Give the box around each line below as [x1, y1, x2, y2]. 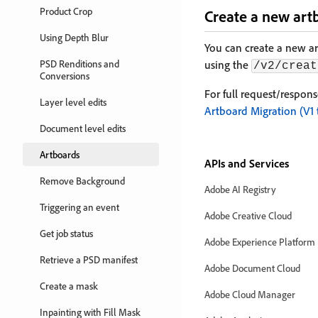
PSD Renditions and [40, 57, 119, 70]
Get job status [40, 227, 93, 239]
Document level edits [40, 122, 126, 134]
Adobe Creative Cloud [204, 209, 292, 221]
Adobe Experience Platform [204, 236, 315, 248]
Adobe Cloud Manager [204, 288, 295, 300]
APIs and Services [204, 156, 289, 170]
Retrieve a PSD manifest [40, 253, 138, 265]
